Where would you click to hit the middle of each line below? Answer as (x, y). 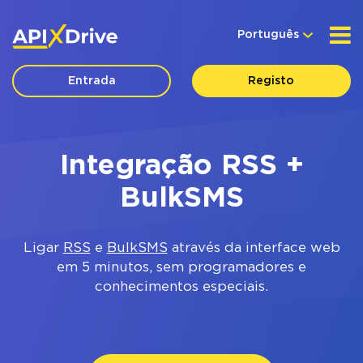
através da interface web (254, 248)
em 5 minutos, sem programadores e (181, 268)
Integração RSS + (181, 166)
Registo (271, 81)
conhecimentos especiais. (181, 287)
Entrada (92, 81)
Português (268, 35)
